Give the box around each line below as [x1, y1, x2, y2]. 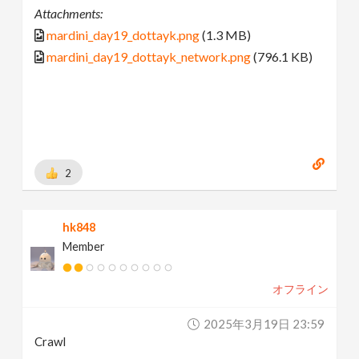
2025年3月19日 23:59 [203, 317, 325, 332]
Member [63, 240, 106, 254]
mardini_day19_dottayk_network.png [46, 48, 252, 64]
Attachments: [34, 5, 103, 21]
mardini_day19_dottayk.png [46, 26, 200, 42]
